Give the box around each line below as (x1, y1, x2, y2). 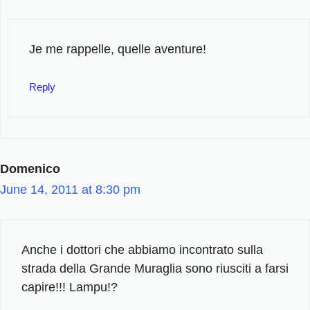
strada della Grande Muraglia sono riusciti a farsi (21, 261, 289, 275)
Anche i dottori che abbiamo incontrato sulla (21, 242, 263, 257)
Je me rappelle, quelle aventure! (29, 42, 206, 56)
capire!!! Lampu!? (21, 280, 118, 294)
